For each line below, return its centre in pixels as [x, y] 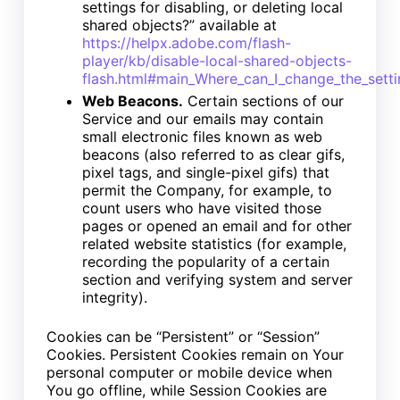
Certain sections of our [263, 100]
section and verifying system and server [217, 279]
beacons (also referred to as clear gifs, [213, 154]
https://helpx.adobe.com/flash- [186, 42]
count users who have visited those [201, 208]
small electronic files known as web [202, 136]
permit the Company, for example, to [207, 190]
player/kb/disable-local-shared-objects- [217, 60]
